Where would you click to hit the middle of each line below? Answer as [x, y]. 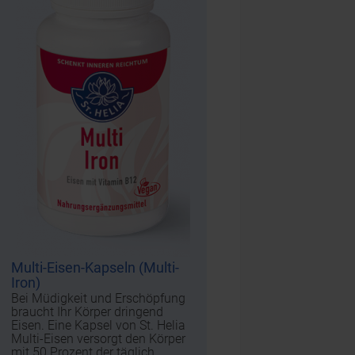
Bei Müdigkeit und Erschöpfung [99, 298]
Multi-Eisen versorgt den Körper [99, 338]
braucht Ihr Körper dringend [88, 311]
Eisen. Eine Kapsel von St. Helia [99, 325]
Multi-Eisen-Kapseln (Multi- [95, 267]
